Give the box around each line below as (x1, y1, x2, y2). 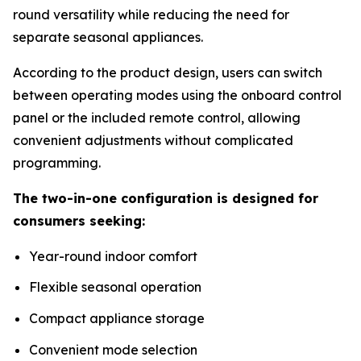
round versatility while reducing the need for (13, 6, 289, 23)
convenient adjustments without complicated (13, 131, 293, 148)
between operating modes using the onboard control (13, 86, 342, 103)
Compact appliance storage (29, 309, 205, 326)
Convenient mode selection (29, 341, 197, 358)
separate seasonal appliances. (13, 28, 203, 45)
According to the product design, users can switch (13, 64, 322, 81)
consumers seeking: (13, 212, 145, 229)
